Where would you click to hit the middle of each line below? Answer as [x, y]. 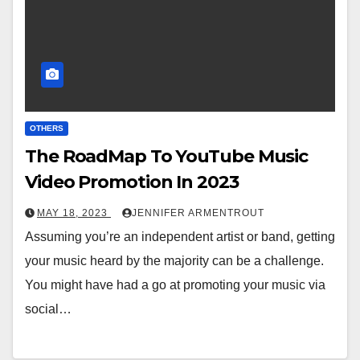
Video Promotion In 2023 [132, 182]
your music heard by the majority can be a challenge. [174, 261]
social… [48, 309]
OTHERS [47, 129]
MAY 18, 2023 [74, 213]
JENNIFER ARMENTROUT [198, 213]
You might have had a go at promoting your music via [175, 285]
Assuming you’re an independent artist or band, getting [180, 237]
